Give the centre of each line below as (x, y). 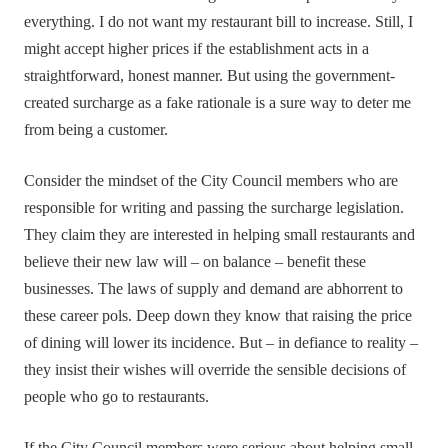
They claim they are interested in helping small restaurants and (220, 234)
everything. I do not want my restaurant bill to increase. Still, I (219, 21)
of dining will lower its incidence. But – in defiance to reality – (221, 342)
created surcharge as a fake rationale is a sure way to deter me (218, 102)
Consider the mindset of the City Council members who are (211, 180)
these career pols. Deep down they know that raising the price (218, 315)
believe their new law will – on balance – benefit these (195, 261)
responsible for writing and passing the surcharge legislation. (214, 207)
